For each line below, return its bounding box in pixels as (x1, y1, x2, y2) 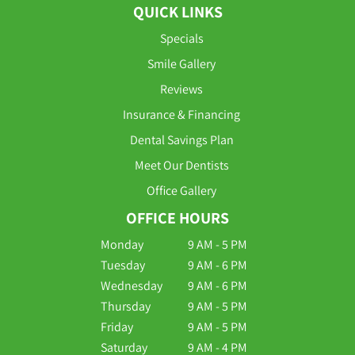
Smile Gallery (147, 55, 216, 72)
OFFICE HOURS (126, 207, 229, 228)
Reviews (160, 80, 203, 97)
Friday (100, 318, 133, 335)
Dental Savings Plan (129, 131, 234, 148)
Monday (100, 235, 143, 253)
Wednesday (100, 277, 162, 294)
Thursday (100, 297, 151, 315)
